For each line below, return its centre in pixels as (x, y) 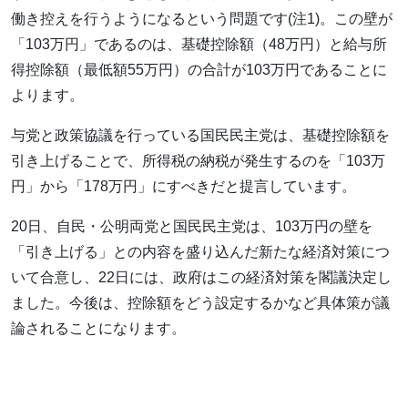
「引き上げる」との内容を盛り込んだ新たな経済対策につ (200, 251)
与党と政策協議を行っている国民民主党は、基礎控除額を (200, 135)
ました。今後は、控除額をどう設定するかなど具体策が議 (200, 302)
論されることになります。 (98, 328)
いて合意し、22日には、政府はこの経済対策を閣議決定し (201, 277)
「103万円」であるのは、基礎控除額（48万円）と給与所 (199, 44)
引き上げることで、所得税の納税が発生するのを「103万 (198, 160)
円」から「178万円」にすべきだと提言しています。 (184, 186)
